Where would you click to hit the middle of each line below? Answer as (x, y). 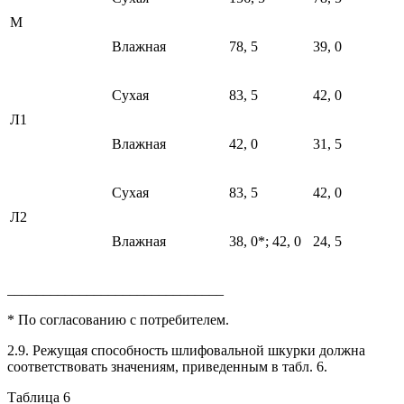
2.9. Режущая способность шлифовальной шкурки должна (186, 350)
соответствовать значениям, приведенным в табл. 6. (167, 366)
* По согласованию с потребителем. (118, 319)
